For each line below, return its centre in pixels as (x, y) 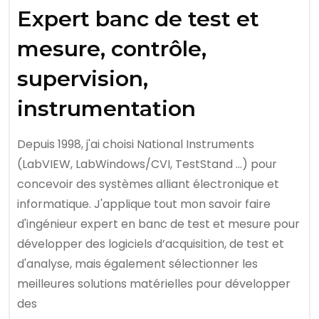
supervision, (83, 79)
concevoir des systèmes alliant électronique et (148, 184)
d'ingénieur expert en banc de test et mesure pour (158, 224)
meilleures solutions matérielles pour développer (154, 284)
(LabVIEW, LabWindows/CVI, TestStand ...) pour (147, 164)
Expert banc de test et (138, 19)
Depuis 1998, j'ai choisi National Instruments (136, 144)
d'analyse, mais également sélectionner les (137, 264)
